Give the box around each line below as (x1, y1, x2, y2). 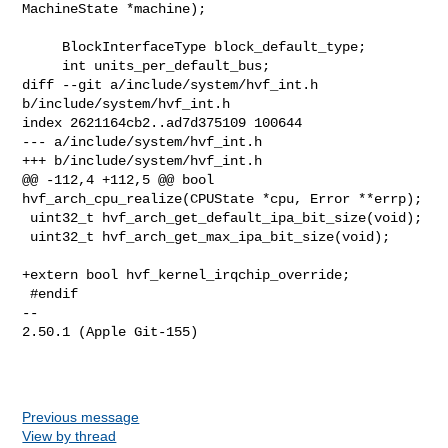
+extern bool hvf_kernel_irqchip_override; (22, 266, 351, 283)
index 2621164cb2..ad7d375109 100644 (22, 114, 303, 131)
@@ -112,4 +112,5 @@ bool (22, 171, 215, 188)
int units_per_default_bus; (22, 57, 63, 74)
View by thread (22, 427, 117, 444)
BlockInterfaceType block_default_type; (22, 38, 63, 55)
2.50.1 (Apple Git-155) (22, 323, 199, 340)
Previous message (22, 408, 140, 425)
